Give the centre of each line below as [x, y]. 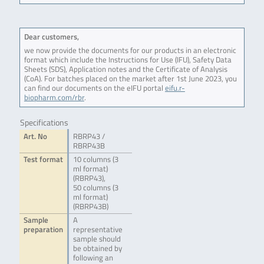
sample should [97, 239]
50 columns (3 [95, 188]
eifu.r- [175, 88]
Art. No [35, 137]
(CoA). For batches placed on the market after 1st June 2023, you [130, 79]
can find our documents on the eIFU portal [94, 88]
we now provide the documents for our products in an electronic [130, 51]
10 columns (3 [95, 160]
